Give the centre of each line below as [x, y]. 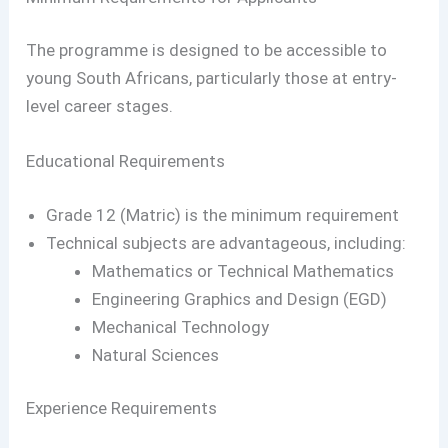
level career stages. [100, 106]
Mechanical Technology [180, 326]
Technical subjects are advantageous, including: [226, 242]
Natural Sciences [155, 354]
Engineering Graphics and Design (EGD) [239, 298]
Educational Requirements [126, 161]
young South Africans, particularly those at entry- [212, 78]
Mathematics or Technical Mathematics [242, 270]
